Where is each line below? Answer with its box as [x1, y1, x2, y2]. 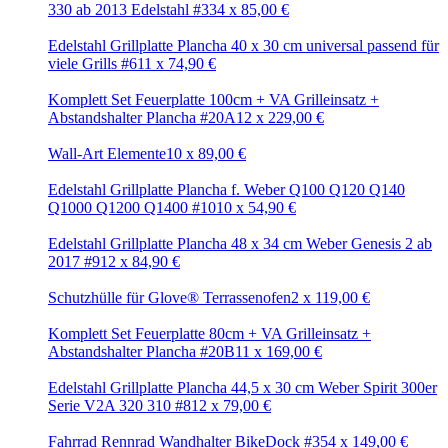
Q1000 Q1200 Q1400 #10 [48, 199, 216, 216]
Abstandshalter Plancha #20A [48, 109, 236, 126]
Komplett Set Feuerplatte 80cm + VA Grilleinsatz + [48, 325, 371, 342]
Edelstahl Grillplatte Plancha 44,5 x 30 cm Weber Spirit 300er [48, 379, 437, 396]
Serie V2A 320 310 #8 [48, 397, 191, 414]
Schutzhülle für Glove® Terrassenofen [48, 289, 291, 306]
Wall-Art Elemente [48, 145, 166, 162]
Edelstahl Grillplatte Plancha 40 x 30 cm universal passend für [48, 37, 439, 54]
